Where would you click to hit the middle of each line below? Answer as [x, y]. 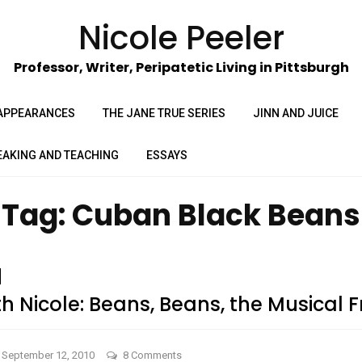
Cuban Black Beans [216, 215]
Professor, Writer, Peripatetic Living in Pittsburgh [181, 67]
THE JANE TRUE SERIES [164, 113]
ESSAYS [167, 155]
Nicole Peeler [181, 38]
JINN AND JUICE [296, 113]
